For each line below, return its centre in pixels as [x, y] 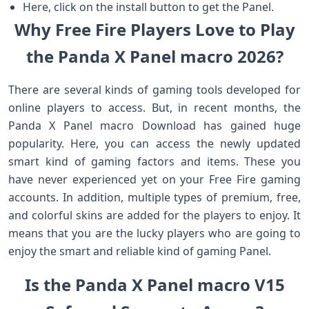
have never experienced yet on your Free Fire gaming [154, 179]
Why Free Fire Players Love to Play [154, 29]
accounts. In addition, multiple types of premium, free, [154, 197]
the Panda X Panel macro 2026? [154, 56]
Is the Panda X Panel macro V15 [154, 285]
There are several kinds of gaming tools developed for [154, 90]
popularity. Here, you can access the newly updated [154, 143]
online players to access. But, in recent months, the [154, 108]
